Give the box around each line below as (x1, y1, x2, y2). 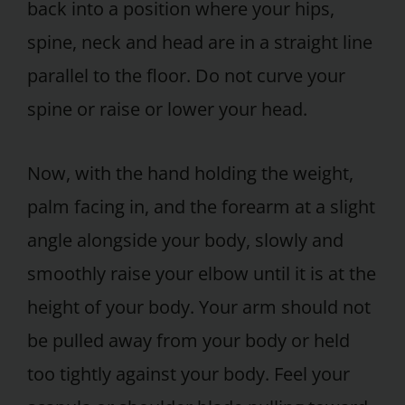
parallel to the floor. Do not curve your (27, 62, 345, 88)
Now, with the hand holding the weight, (27, 161, 353, 186)
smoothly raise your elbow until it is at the (27, 261, 376, 287)
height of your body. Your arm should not (27, 295, 371, 320)
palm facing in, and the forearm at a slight (27, 194, 375, 220)
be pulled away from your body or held (27, 328, 350, 353)
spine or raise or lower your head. (27, 96, 307, 121)
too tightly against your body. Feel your (27, 362, 350, 387)
